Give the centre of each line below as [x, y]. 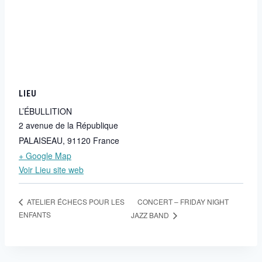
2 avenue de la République [68, 125]
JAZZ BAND [151, 215]
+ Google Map [45, 155]
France [106, 140]
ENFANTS [35, 214]
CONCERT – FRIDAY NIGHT [183, 201]
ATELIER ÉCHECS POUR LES [75, 202]
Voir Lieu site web [51, 169]
